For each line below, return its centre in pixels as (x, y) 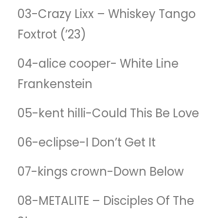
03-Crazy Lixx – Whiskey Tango (107, 14)
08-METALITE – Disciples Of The (106, 201)
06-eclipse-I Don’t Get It (87, 142)
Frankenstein (55, 84)
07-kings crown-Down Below (101, 172)
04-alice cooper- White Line (98, 64)
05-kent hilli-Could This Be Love (108, 113)
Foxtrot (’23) (52, 34)
